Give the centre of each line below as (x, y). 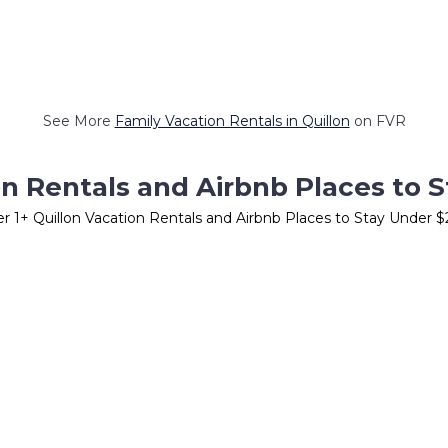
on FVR (377, 121)
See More (78, 121)
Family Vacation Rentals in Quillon (232, 121)
